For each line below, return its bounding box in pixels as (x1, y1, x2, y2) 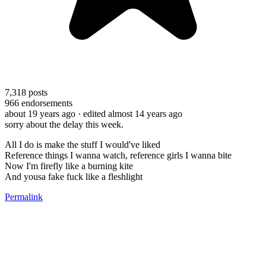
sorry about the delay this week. (5, 119, 123, 129)
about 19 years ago (5, 108, 75, 119)
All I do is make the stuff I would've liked (5, 139, 160, 150)
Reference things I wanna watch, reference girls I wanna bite (5, 150, 232, 160)
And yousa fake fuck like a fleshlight (5, 171, 142, 182)
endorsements (19, 97, 72, 108)
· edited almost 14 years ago (78, 108, 182, 119)
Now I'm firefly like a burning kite (5, 160, 133, 171)
